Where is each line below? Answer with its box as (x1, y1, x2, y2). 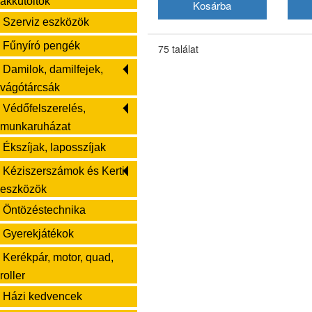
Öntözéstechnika (3, 204, 86, 216)
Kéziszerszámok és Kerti (3, 165, 125, 177)
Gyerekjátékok (3, 228, 74, 240)
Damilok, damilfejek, (3, 63, 103, 75)
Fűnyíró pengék (3, 40, 80, 52)
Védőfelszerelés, (3, 102, 86, 114)
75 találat (157, 41, 198, 56)
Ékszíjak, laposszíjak (3, 141, 106, 153)
